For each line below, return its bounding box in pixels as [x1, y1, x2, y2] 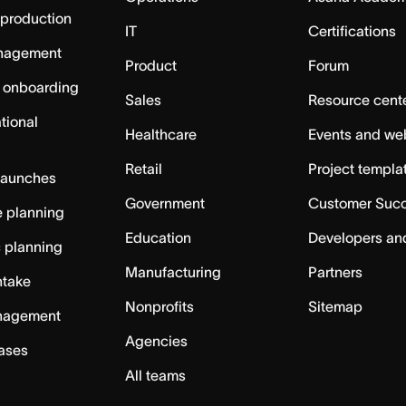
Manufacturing [124, 264, 221, 280]
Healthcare [124, 126, 197, 142]
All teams [124, 367, 186, 383]
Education [124, 229, 191, 246]
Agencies [124, 333, 188, 349]
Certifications [308, 23, 397, 39]
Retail [124, 160, 162, 177]
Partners [308, 264, 363, 280]
